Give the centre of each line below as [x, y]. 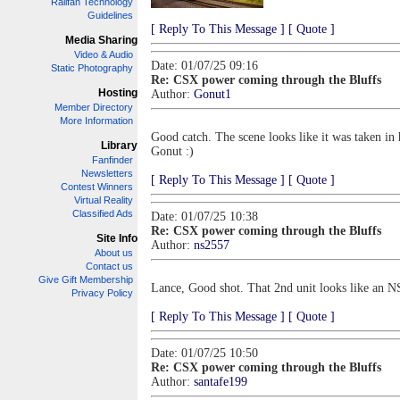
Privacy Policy [102, 293]
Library [119, 146]
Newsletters [107, 173]
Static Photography [92, 68]
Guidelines [110, 15]
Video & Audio [104, 54]
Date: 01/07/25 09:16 [204, 66]
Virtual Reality [104, 200]
